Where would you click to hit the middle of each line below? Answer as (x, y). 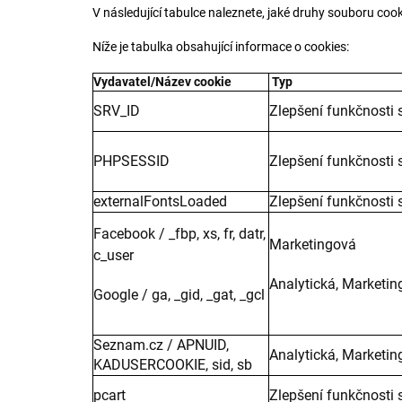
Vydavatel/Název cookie (162, 82)
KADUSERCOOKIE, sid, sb (173, 365)
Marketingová (313, 245)
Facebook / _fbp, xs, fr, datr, (179, 234)
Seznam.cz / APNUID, (161, 345)
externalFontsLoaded (160, 201)
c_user (114, 255)
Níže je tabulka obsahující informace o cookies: (221, 47)
